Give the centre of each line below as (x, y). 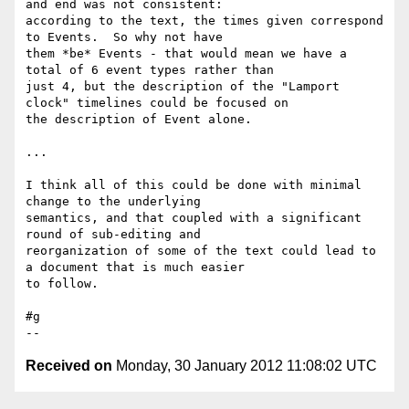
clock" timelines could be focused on (161, 103)
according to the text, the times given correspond (204, 21)
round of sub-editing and (117, 235)
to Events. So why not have (128, 37)
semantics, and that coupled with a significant (194, 218)
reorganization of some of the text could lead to (201, 251)
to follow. (62, 284)
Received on (69, 366)
